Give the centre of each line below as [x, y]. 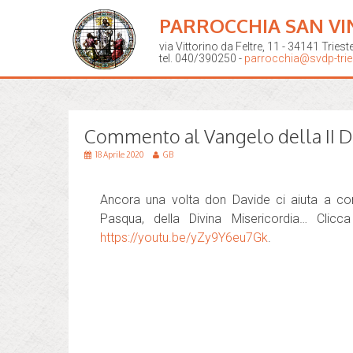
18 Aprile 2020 [120, 154]
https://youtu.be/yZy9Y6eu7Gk [184, 238]
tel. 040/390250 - [202, 58]
